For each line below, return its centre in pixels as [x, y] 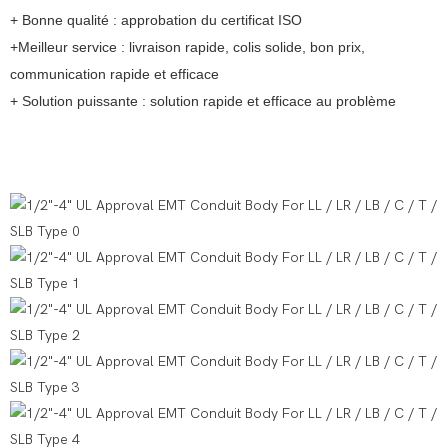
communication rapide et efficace [114, 74]
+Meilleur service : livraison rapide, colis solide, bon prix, [187, 47]
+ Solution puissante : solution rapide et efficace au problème [203, 101]
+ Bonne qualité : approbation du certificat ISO [156, 20]
